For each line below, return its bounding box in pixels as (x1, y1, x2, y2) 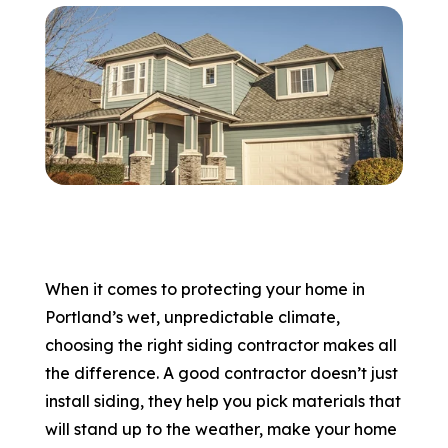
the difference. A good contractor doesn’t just (45, 363, 399, 384)
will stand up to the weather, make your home (45, 419, 398, 440)
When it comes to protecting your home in (45, 279, 366, 300)
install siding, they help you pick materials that (45, 391, 402, 412)
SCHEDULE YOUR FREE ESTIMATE (59, 116, 341, 134)
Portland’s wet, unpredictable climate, (45, 307, 341, 328)
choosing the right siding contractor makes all (45, 335, 398, 356)
